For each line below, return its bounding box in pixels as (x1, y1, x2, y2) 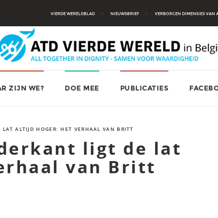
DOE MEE (65, 84, 99, 92)
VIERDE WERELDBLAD (50, 11, 95, 16)
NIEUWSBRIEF (110, 11, 139, 16)
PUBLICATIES (120, 84, 168, 92)
